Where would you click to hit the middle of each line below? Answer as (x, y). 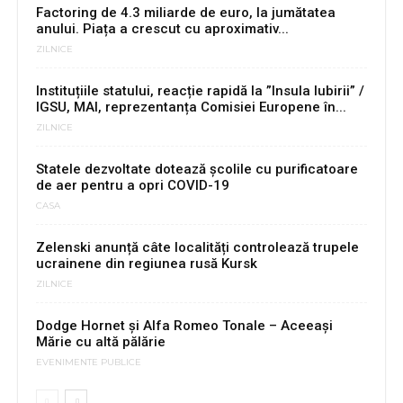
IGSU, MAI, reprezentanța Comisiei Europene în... (191, 107)
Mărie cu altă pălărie (101, 342)
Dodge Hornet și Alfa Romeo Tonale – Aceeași (184, 326)
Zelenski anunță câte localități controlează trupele (197, 248)
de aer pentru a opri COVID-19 (133, 186)
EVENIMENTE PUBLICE (89, 363)
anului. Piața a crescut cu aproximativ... (162, 29)
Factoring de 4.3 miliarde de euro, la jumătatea (186, 13)
